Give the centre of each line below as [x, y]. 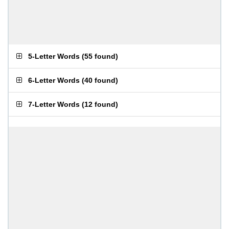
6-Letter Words [54, 80]
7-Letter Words [54, 104]
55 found [100, 56]
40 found [100, 80]
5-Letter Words [54, 56]
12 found [100, 104]
